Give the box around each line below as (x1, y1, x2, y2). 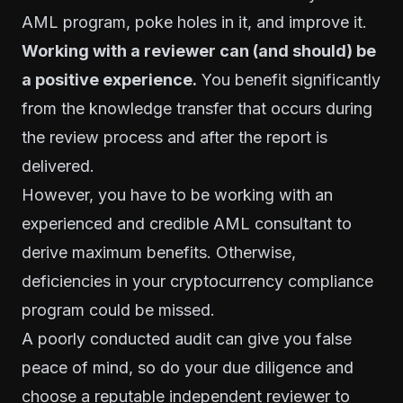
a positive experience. (22, 69, 197, 89)
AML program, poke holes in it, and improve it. (22, 12, 367, 31)
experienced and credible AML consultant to (22, 213, 352, 233)
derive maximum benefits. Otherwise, (22, 242, 296, 262)
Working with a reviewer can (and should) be (22, 40, 376, 60)
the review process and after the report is (22, 127, 327, 147)
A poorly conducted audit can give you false (22, 328, 352, 348)
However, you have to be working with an (22, 184, 333, 204)
